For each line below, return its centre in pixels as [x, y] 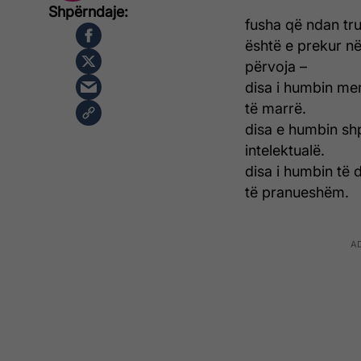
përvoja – [276, 67]
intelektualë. [285, 151]
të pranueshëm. [297, 193]
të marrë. [276, 109]
